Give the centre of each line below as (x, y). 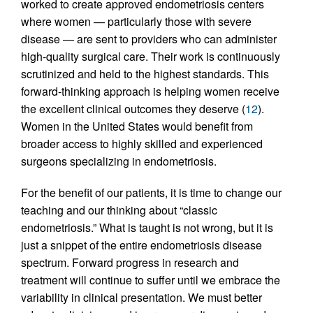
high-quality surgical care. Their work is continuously (151, 57)
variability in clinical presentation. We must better (141, 298)
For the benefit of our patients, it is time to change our (151, 193)
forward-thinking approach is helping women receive (150, 92)
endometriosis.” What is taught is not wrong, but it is (147, 228)
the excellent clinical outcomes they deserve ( (133, 109)
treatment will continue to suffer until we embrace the (151, 280)
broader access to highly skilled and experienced (142, 144)
